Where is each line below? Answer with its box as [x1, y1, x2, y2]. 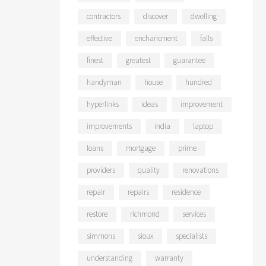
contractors [87, 11, 121, 21]
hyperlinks [87, 99, 119, 109]
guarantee [173, 55, 205, 65]
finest [87, 55, 103, 65]
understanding [87, 253, 132, 263]
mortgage [126, 143, 156, 153]
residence [172, 187, 201, 197]
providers [87, 165, 115, 175]
